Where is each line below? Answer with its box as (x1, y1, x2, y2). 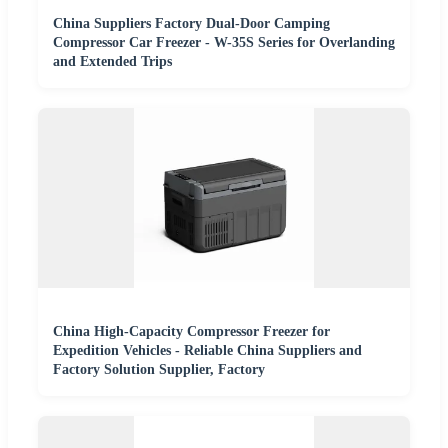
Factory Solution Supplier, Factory (53, 361, 265, 377)
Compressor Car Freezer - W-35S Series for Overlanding (53, 34, 395, 50)
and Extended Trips (53, 53, 172, 69)
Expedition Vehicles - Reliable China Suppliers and (53, 342, 362, 358)
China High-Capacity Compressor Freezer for (53, 323, 330, 339)
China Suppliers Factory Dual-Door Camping (53, 15, 330, 31)
